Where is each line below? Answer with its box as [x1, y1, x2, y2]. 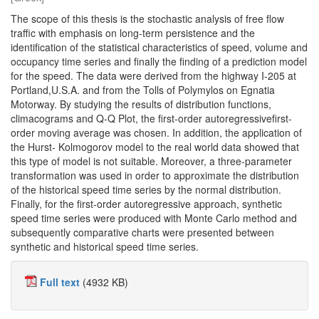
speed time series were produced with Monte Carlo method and [11, 211, 297, 225]
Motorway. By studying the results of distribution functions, [11, 97, 271, 111]
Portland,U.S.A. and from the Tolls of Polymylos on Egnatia [11, 83, 275, 97]
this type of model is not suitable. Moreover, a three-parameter [11, 154, 292, 168]
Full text [40, 275, 80, 289]
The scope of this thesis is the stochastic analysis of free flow [11, 11, 284, 26]
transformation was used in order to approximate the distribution [11, 168, 299, 182]
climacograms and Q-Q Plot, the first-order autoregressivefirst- [11, 111, 292, 125]
